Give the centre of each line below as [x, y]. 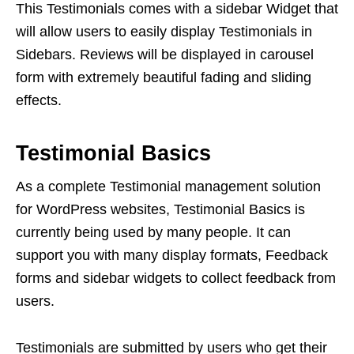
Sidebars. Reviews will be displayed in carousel [165, 55]
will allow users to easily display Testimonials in [164, 32]
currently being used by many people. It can [153, 233]
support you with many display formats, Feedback [172, 256]
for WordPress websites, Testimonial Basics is [160, 210]
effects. [39, 101]
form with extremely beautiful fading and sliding [164, 78]
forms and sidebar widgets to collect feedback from [176, 279]
